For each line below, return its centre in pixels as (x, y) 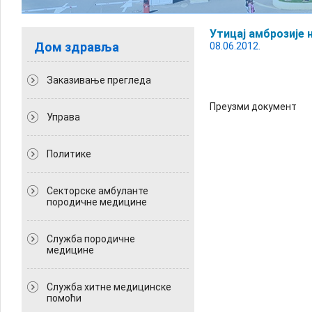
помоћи (64, 298)
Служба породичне (91, 239)
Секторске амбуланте (97, 191)
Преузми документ (253, 107)
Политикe (69, 154)
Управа (63, 117)
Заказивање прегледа (99, 80)
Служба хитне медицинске (109, 287)
